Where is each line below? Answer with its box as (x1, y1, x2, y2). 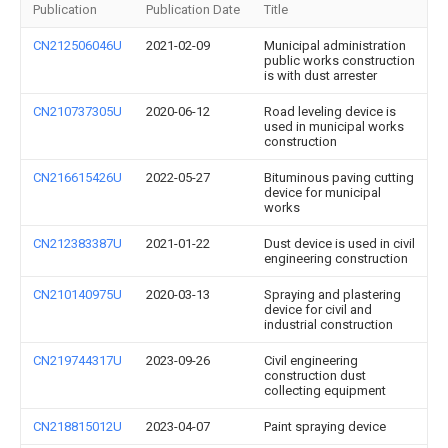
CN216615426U (33, 170, 122, 185)
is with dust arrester (264, 68, 377, 83)
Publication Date (146, 2, 240, 17)
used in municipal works (264, 119, 404, 134)
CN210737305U (33, 104, 122, 119)
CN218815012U (33, 419, 122, 434)
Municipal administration (264, 38, 406, 53)
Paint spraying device (264, 419, 386, 434)
